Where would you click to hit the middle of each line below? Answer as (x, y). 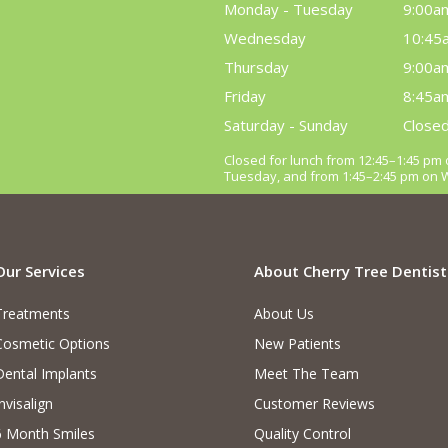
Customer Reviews (314, 403)
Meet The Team (306, 373)
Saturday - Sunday (286, 125)
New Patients (297, 343)
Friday (245, 96)
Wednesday (265, 38)
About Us (283, 313)
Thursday (256, 67)
